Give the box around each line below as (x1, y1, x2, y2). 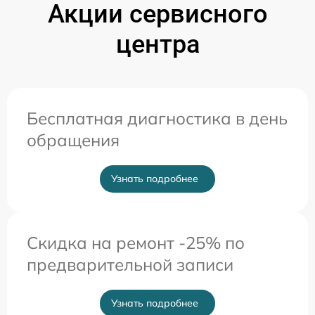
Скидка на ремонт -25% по (27, 232, 245, 253)
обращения (27, 129, 120, 150)
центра (115, 30, 200, 59)
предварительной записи (27, 254, 233, 275)
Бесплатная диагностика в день (27, 108, 288, 129)
